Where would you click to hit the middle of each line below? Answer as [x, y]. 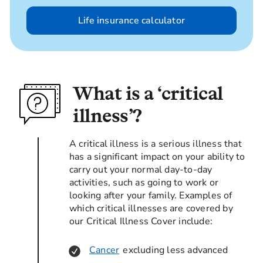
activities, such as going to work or [144, 182]
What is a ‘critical [148, 93]
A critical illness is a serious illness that [156, 144]
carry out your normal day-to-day [141, 169]
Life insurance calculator [131, 20]
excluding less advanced [174, 250]
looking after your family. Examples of [151, 195]
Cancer [104, 250]
